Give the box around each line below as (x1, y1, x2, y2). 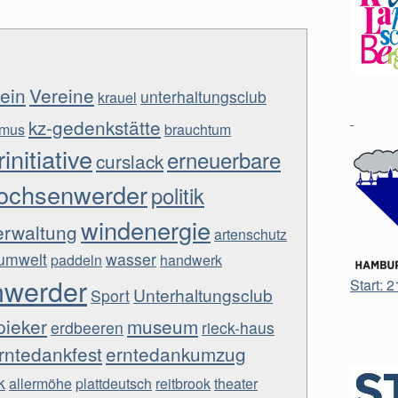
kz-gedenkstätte (28, 114, 161, 140)
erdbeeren (51, 316, 123, 338)
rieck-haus (202, 316, 275, 338)
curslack (96, 147, 163, 174)
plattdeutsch (76, 373, 152, 394)
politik (151, 179, 204, 211)
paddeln (51, 250, 102, 270)
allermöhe (9, 373, 72, 394)
